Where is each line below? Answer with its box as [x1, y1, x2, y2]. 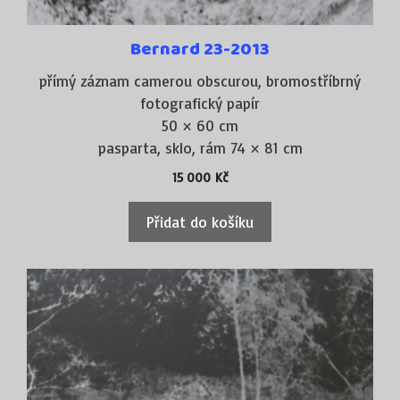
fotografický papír [140, 94, 260, 113]
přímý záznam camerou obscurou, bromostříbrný [39, 71, 361, 91]
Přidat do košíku [146, 212, 254, 232]
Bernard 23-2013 [130, 36, 270, 64]
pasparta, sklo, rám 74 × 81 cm [97, 138, 303, 158]
